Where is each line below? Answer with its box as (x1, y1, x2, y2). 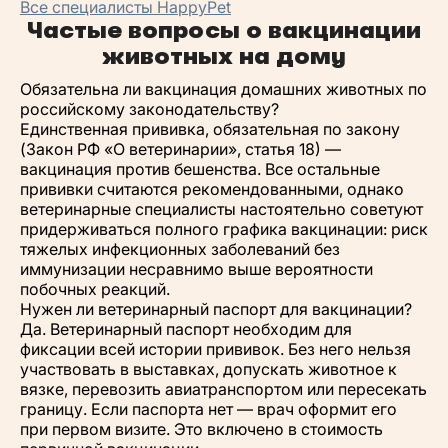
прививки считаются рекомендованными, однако (20, 178, 404, 199)
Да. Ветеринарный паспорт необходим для (20, 318, 352, 339)
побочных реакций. (20, 278, 170, 299)
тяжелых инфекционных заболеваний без (20, 238, 340, 259)
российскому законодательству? (20, 98, 279, 119)
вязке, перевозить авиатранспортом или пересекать (20, 378, 427, 399)
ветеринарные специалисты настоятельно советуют (20, 198, 423, 219)
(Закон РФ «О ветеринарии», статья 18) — (20, 138, 341, 159)
